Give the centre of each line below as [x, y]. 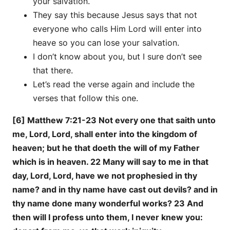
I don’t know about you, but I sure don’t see [117, 56]
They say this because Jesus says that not [115, 15]
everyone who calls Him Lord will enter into [117, 28]
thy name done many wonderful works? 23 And [108, 203]
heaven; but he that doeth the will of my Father [106, 148]
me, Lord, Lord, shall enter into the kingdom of [105, 134]
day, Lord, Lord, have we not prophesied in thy [105, 175]
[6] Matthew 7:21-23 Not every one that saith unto [114, 120]
